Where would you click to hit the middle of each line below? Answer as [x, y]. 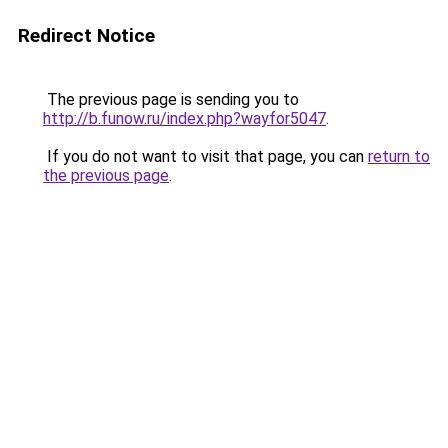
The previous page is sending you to [171, 99]
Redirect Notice [86, 35]
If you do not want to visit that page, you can [205, 156]
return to [399, 156]
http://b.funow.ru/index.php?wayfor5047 [184, 118]
